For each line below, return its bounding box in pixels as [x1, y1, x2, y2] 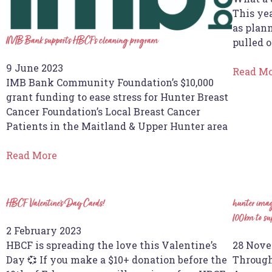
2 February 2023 [6, 223, 81, 237]
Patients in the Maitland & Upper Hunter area [6, 119, 228, 132]
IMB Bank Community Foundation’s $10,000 [6, 75, 214, 89]
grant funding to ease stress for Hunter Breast [6, 90, 228, 103]
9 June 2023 [6, 61, 63, 74]
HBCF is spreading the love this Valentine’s [6, 238, 217, 251]
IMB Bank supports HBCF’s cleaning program [6, 35, 158, 47]
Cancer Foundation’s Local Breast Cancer [6, 104, 200, 118]
